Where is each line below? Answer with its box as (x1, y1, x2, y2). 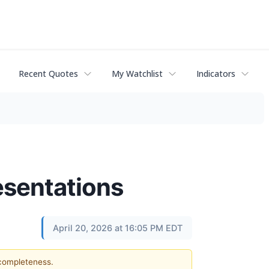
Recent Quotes (19, 68, 78, 80)
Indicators (196, 68, 235, 80)
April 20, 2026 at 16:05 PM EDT (53, 222, 183, 233)
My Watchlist (112, 68, 163, 80)
